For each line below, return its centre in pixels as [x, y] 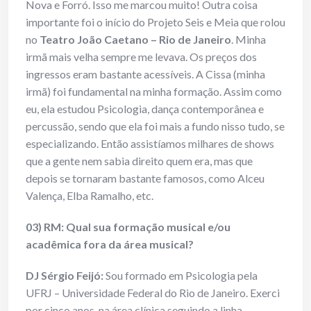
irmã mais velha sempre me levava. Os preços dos [141, 57]
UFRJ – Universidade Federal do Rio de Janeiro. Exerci [153, 293]
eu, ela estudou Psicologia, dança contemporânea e [145, 109]
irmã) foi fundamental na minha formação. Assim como [154, 92]
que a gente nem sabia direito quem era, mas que [139, 161]
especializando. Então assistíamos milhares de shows [150, 144]
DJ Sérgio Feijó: [65, 276]
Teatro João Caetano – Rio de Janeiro [135, 40]
